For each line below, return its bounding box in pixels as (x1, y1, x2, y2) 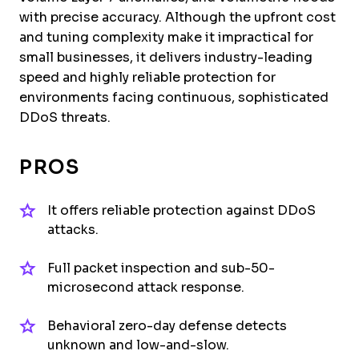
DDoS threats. (19, 110, 111, 124)
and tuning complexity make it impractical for (19, 30, 313, 44)
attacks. (47, 222, 99, 236)
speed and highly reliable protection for (19, 70, 276, 84)
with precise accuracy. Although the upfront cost (19, 10, 336, 24)
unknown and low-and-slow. (47, 337, 229, 352)
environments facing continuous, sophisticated (19, 90, 329, 104)
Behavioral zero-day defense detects (47, 318, 287, 333)
